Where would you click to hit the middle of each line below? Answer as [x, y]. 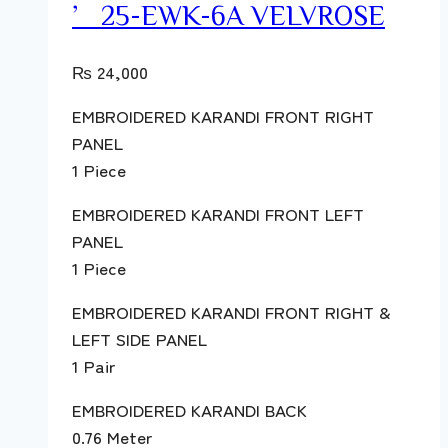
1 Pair [93, 366]
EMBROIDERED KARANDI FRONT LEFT [218, 214]
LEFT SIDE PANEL [139, 339]
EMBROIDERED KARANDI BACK [189, 410]
